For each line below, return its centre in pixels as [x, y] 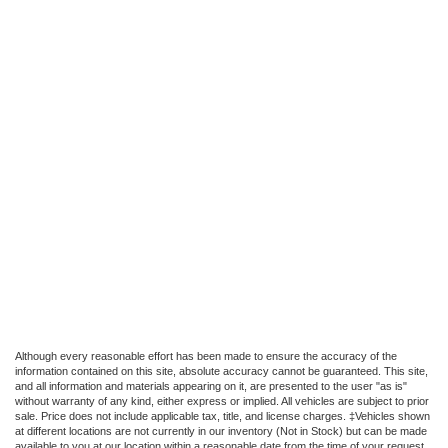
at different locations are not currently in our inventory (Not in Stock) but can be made [221, 431]
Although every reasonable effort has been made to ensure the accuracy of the [206, 356]
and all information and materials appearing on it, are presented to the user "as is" [211, 386]
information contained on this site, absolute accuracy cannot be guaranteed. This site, [221, 371]
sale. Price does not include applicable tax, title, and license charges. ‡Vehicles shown [222, 416]
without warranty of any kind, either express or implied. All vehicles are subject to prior [222, 401]
